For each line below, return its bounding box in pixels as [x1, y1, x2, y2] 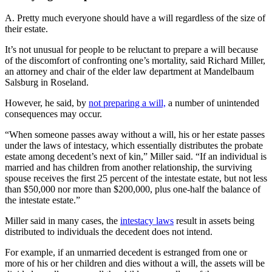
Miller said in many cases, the [5, 216, 120, 226]
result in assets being [174, 216, 254, 226]
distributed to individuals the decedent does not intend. [5, 226, 212, 237]
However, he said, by [5, 98, 89, 109]
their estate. [5, 24, 48, 35]
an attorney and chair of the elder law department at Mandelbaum [5, 66, 254, 77]
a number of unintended [166, 98, 259, 109]
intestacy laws [120, 216, 174, 226]
